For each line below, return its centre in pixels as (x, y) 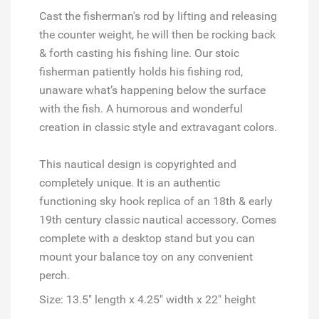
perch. (54, 275)
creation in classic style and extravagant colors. (158, 127)
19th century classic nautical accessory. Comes (158, 219)
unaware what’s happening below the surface (152, 90)
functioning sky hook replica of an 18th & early (156, 201)
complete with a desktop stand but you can (147, 238)
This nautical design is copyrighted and (138, 164)
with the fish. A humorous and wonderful (141, 108)
